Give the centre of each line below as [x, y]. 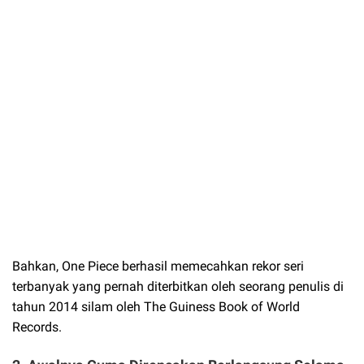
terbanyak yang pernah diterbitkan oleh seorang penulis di [178, 286]
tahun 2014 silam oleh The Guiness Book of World [156, 306]
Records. [37, 327]
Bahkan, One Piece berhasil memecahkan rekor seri [158, 266]
